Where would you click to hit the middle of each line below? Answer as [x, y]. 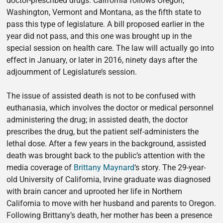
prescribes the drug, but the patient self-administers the [103, 132]
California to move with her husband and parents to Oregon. [111, 204]
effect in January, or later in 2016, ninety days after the [102, 60]
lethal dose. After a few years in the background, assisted [107, 144]
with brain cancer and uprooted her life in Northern [95, 192]
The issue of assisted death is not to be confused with [101, 96]
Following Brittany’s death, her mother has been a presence [110, 216]
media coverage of [40, 168]
